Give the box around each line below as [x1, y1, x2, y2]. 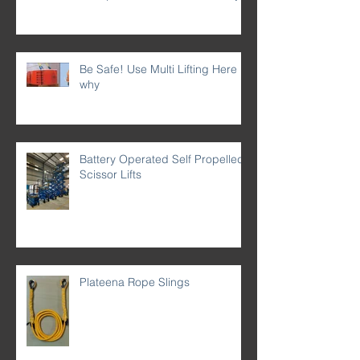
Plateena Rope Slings [80, 274, 190, 289]
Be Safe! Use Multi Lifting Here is [80, 61, 248, 76]
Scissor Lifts [80, 166, 141, 182]
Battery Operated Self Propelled [80, 151, 244, 166]
